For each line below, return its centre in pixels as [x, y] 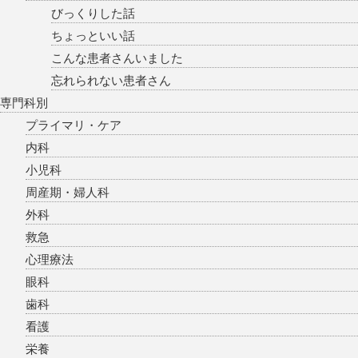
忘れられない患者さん [111, 81]
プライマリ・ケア [74, 125]
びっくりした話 [93, 14]
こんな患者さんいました [117, 58]
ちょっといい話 [93, 36]
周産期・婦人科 [68, 193]
